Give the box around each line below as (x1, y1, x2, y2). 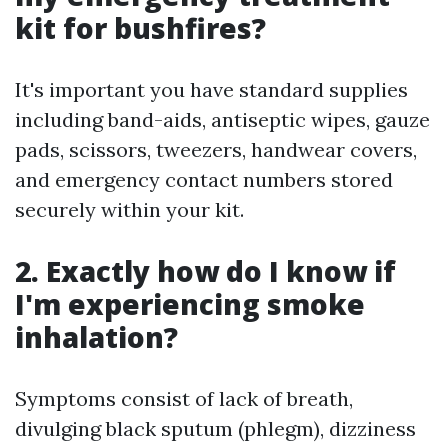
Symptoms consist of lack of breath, (15, 386, 353, 411)
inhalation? (15, 318, 178, 356)
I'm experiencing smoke (15, 285, 365, 323)
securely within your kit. (15, 197, 244, 222)
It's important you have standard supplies (15, 77, 408, 102)
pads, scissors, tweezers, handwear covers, (15, 137, 417, 162)
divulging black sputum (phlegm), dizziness (15, 416, 416, 441)
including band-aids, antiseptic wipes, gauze (15, 107, 430, 132)
